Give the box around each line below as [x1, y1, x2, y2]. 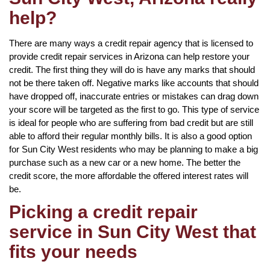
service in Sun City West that [9, 221, 256, 242]
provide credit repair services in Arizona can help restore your [9, 51, 250, 61]
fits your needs [9, 241, 137, 262]
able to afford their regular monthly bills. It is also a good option [9, 130, 252, 141]
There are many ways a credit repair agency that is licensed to [9, 37, 253, 48]
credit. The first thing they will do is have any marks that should [9, 64, 255, 75]
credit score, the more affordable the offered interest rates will [9, 170, 248, 181]
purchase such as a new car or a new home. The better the [9, 157, 240, 168]
